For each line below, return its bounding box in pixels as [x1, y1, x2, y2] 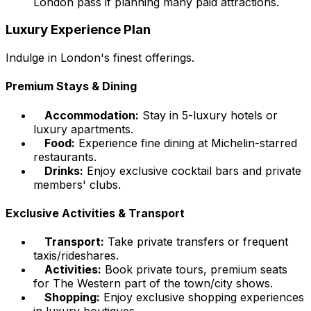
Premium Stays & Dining [6, 79, 137, 94]
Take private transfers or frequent [104, 235, 288, 249]
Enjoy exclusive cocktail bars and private [83, 163, 301, 178]
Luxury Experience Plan [6, 22, 151, 38]
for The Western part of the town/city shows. [33, 276, 273, 291]
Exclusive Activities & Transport [6, 205, 185, 220]
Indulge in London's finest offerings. [6, 51, 194, 65]
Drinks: [44, 163, 83, 178]
